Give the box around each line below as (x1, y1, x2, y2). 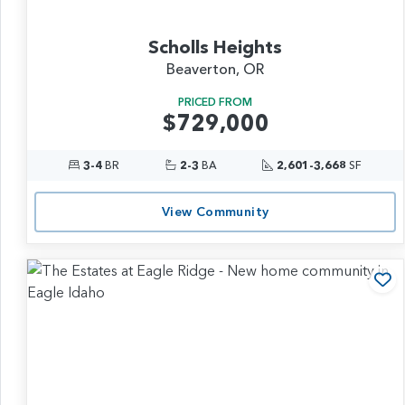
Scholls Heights (148, 35, 283, 58)
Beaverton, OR (166, 59, 265, 78)
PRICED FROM (178, 94, 253, 108)
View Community (161, 203, 269, 221)
